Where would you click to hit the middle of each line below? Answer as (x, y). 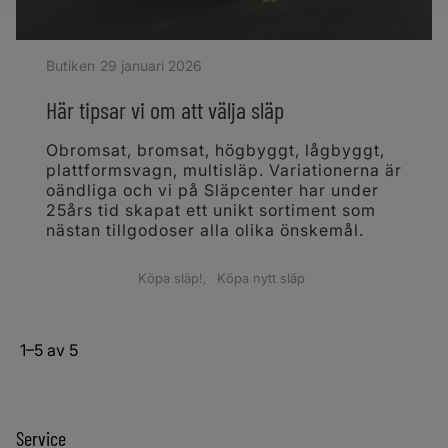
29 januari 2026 (150, 65)
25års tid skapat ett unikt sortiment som (211, 209)
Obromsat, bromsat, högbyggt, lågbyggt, (215, 149)
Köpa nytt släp (260, 278)
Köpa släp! (171, 278)
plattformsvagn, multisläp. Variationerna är (224, 169)
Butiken (70, 65)
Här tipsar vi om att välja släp (165, 109)
